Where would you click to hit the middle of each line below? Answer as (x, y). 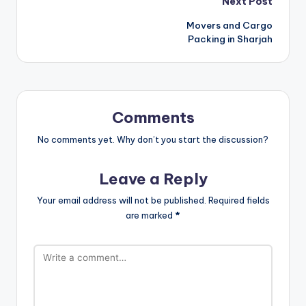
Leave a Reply (153, 179)
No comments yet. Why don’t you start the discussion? (153, 139)
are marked (150, 215)
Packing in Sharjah (230, 39)
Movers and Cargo (229, 25)
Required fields (239, 200)
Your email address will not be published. (121, 200)
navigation (87, 33)
